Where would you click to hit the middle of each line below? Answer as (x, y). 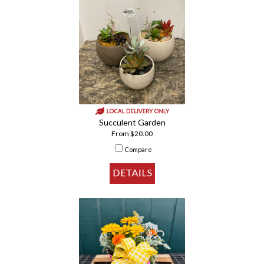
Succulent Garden (132, 123)
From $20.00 (132, 134)
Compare (138, 150)
